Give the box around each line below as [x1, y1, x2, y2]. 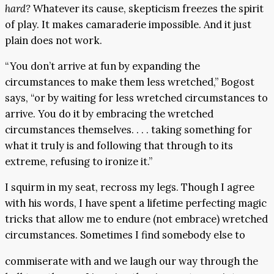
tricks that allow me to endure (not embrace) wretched [5, 212, 268, 226]
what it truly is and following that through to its [5, 139, 233, 152]
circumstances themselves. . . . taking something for [5, 123, 252, 136]
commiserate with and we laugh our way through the [5, 254, 258, 268]
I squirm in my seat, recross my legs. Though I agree [5, 180, 254, 194]
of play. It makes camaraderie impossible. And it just [5, 17, 251, 31]
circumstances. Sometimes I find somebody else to [5, 228, 245, 242]
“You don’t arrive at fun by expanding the [5, 59, 200, 73]
